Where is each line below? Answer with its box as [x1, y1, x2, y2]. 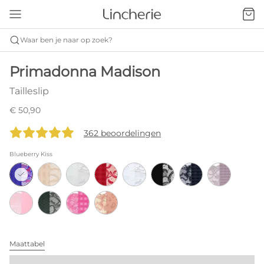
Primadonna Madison [9, 63, 160, 80]
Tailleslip [9, 85, 49, 97]
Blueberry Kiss [9, 150, 52, 158]
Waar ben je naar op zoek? [20, 35, 113, 44]
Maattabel [9, 239, 45, 248]
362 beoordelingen [84, 128, 161, 138]
